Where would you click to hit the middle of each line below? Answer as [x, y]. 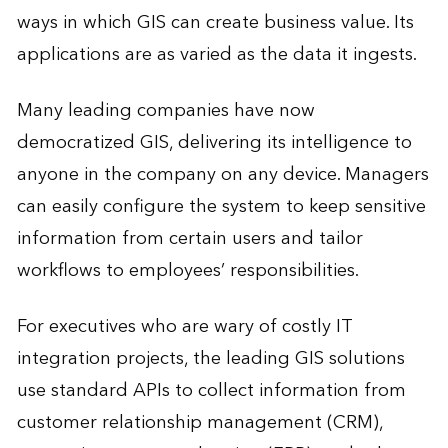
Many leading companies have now [165, 111]
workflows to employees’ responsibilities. [187, 271]
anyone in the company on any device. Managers [222, 175]
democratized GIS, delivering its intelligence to [214, 143]
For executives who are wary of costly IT [184, 327]
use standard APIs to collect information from [211, 391]
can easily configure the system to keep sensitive [221, 207]
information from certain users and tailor [189, 239]
